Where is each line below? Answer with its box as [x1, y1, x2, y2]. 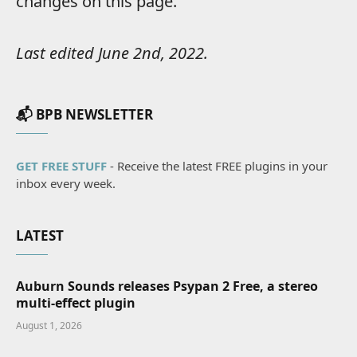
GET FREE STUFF [16, 157, 107, 174]
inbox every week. [16, 175, 116, 191]
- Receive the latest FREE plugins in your [107, 157, 328, 174]
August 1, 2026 [16, 318, 82, 332]
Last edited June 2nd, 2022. [16, 41, 208, 64]
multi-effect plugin [16, 293, 135, 312]
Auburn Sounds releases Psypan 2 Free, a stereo [16, 277, 318, 295]
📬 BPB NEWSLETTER [16, 104, 153, 124]
